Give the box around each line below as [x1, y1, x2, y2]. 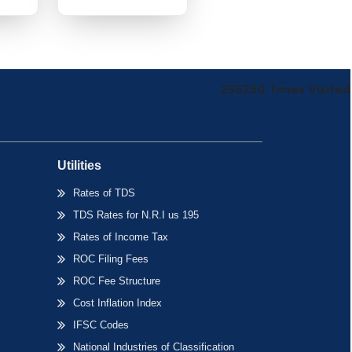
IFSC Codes [72, 319, 129, 331]
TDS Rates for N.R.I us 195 [72, 209, 199, 221]
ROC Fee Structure [72, 275, 160, 287]
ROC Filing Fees [72, 253, 148, 265]
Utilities [57, 159, 101, 172]
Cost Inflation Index [72, 297, 162, 309]
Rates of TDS [72, 187, 135, 199]
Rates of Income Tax [72, 231, 168, 243]
